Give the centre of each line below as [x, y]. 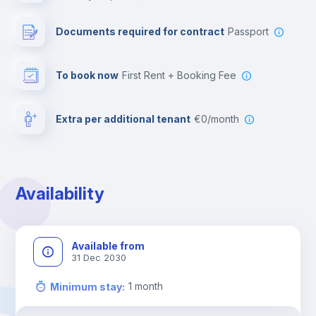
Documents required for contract [140, 31]
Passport [252, 31]
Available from [108, 246]
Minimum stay [86, 286]
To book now [87, 75]
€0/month [220, 119]
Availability [60, 194]
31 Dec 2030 [99, 257]
